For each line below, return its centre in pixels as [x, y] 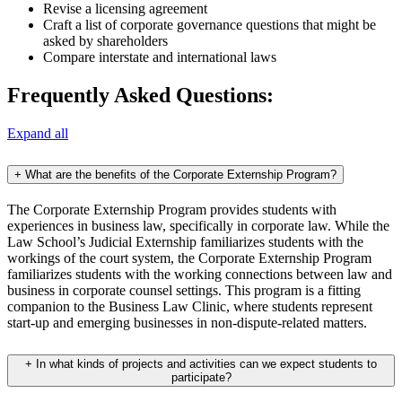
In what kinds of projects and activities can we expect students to [206, 363]
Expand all [38, 133]
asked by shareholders [105, 41]
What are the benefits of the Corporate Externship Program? [181, 174]
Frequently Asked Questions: [140, 96]
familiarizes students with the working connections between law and [200, 274]
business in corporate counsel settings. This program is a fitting [184, 290]
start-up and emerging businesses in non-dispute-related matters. [187, 322]
